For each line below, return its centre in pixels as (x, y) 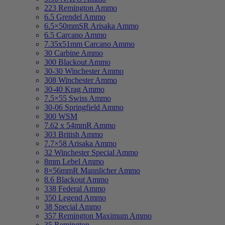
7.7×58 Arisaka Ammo (80, 144)
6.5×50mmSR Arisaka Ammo (91, 26)
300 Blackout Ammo (77, 62)
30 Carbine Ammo (74, 53)
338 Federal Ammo (75, 189)
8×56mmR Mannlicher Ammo (92, 171)
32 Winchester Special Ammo (91, 153)
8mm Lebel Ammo (74, 162)
